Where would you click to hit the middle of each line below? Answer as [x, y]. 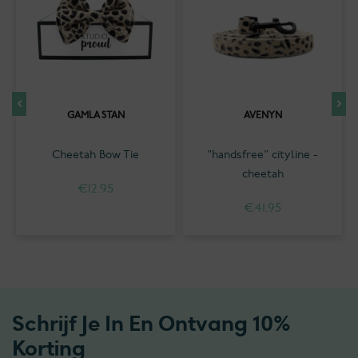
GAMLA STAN [95, 115]
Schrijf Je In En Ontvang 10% [152, 325]
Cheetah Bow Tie [95, 154]
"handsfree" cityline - [263, 154]
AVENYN [263, 115]
